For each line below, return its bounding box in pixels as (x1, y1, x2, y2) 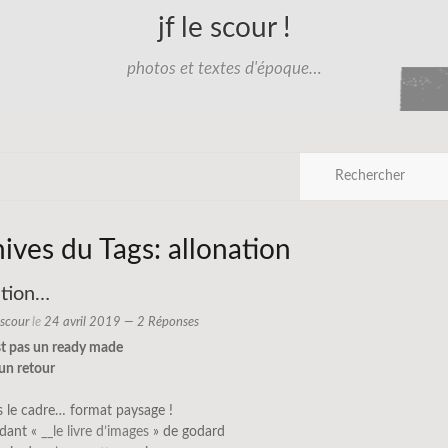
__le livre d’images (41, 425, 149, 440)
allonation (168, 235, 291, 264)
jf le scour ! (157, 14, 291, 42)
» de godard (149, 425, 225, 440)
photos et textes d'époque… (126, 60, 322, 77)
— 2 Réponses (121, 316, 199, 329)
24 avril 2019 (44, 316, 121, 329)
